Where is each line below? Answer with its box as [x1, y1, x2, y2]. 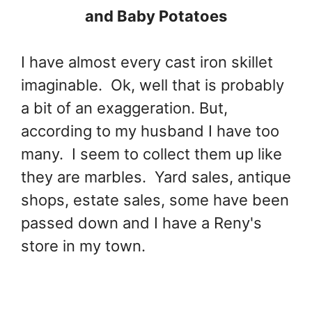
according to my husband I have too [21, 122, 279, 141]
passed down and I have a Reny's [21, 214, 262, 233]
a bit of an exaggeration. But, [21, 99, 228, 118]
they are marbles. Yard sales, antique [21, 168, 291, 187]
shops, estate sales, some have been [21, 191, 289, 210]
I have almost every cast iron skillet [21, 53, 273, 72]
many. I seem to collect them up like [21, 145, 282, 164]
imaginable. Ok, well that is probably [21, 76, 284, 95]
